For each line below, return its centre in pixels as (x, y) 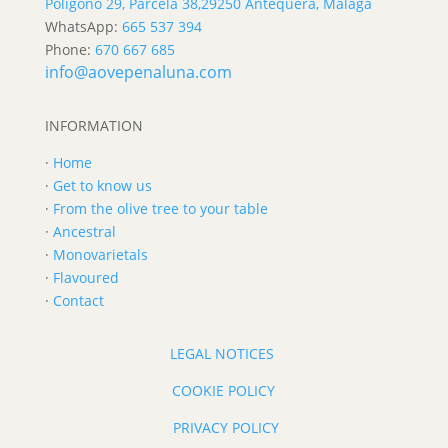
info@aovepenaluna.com (138, 71)
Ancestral (84, 231)
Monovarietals (100, 254)
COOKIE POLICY (224, 390)
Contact (78, 300)
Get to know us (102, 185)
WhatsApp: (83, 26)
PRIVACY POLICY (225, 427)
